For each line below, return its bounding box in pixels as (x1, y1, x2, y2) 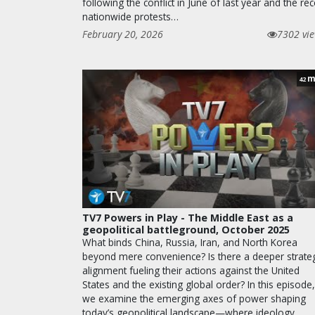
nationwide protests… (82, 10, 179, 24)
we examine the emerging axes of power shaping (82, 292, 306, 306)
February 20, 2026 (82, 27, 163, 41)
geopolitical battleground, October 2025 (82, 223, 290, 237)
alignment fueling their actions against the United (82, 264, 300, 278)
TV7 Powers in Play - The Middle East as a (82, 211, 293, 225)
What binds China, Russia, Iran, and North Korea (82, 236, 297, 250)
